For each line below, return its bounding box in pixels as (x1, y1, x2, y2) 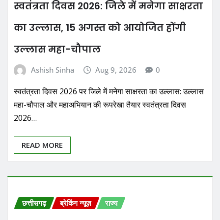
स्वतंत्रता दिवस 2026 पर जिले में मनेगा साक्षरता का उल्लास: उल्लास (14, 86, 204, 97)
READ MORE (22, 140, 63, 150)
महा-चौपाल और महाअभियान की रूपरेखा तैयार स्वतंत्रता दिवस (14, 99, 186, 110)
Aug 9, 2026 (95, 65, 137, 75)
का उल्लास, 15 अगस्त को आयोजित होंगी (14, 21, 186, 35)
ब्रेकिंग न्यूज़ (60, 198, 91, 208)
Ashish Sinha (30, 65, 75, 75)
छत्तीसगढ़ (22, 198, 46, 208)
